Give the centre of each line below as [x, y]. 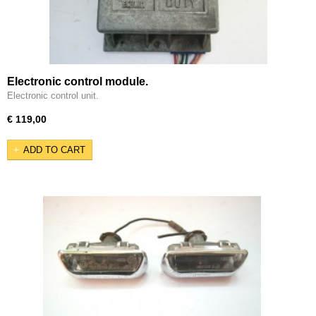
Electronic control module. [78, 81]
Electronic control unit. [53, 95]
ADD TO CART [54, 150]
